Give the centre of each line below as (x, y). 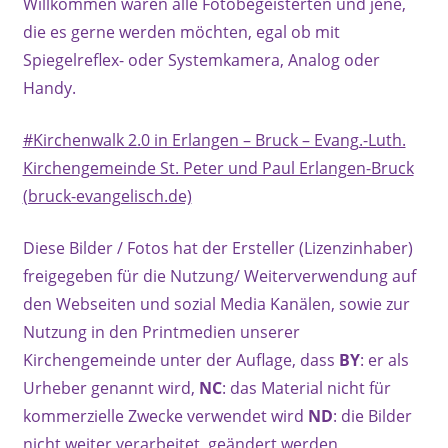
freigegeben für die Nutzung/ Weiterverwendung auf (219, 276)
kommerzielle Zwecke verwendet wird (165, 416)
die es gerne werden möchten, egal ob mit (181, 32)
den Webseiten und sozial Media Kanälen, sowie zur (216, 304)
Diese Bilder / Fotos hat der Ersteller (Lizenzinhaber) (217, 248)
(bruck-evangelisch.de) (107, 196)
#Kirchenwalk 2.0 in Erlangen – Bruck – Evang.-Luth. (214, 140)
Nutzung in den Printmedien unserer (161, 332)
